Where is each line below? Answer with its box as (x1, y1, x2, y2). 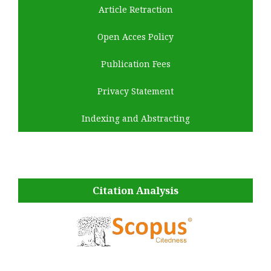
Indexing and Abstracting (81, 113, 190, 125)
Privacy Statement (97, 85, 174, 97)
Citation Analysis (93, 183, 178, 197)
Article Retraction (98, 4, 173, 16)
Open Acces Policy (97, 31, 174, 43)
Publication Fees (100, 58, 171, 70)
